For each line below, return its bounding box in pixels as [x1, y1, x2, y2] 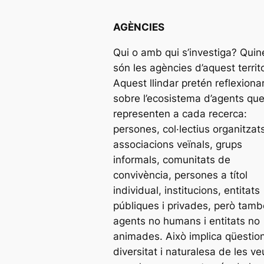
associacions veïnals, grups [113, 138, 242, 150]
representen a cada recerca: [113, 107, 247, 120]
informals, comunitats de [113, 153, 230, 166]
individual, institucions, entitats [113, 184, 260, 196]
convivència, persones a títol [113, 169, 247, 181]
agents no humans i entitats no [113, 214, 260, 227]
